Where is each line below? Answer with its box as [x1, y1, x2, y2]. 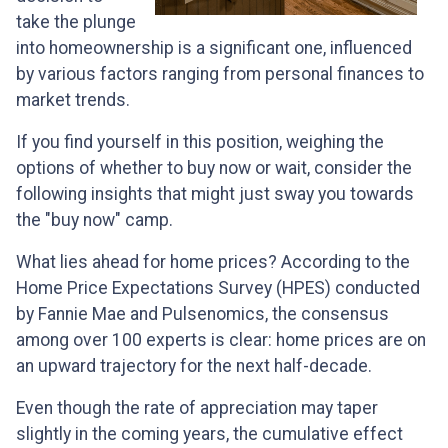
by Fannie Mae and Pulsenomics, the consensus [16, 304, 389, 325]
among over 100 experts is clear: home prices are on [16, 330, 426, 351]
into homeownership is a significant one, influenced [16, 38, 412, 59]
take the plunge [16, 12, 136, 33]
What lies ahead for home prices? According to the [16, 252, 410, 273]
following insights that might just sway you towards [16, 184, 414, 205]
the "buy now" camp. [16, 210, 173, 231]
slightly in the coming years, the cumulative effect [16, 424, 403, 445]
